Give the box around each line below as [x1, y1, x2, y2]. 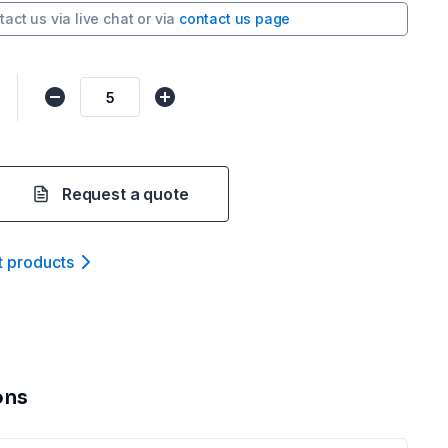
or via [137, 10, 176, 27]
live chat [75, 10, 134, 27]
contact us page [178, 10, 291, 27]
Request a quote [62, 184, 189, 204]
